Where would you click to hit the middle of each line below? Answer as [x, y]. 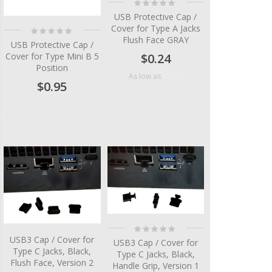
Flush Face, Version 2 [52, 263]
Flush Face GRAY [155, 40]
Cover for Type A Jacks [155, 29]
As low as [145, 76]
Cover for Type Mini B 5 [52, 56]
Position [52, 67]
